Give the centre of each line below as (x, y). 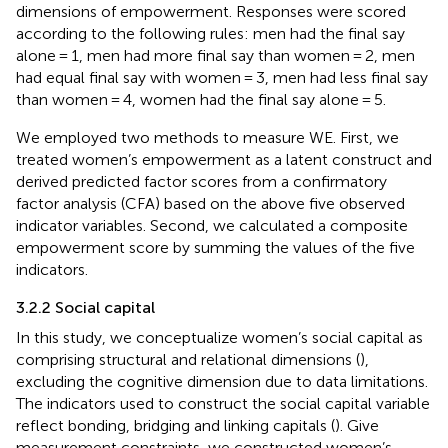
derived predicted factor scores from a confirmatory (201, 181)
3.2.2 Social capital (85, 307)
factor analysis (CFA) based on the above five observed (210, 203)
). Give (357, 425)
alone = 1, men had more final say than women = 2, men (215, 55)
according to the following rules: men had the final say (210, 33)
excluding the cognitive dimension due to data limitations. (222, 381)
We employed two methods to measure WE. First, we (207, 137)
